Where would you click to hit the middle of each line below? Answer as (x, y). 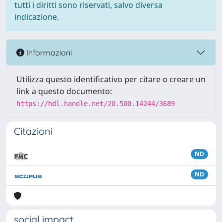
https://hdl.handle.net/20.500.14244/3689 (96, 104)
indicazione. (37, 17)
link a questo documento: (64, 91)
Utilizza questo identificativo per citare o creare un (111, 79)
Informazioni (48, 52)
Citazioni (33, 131)
